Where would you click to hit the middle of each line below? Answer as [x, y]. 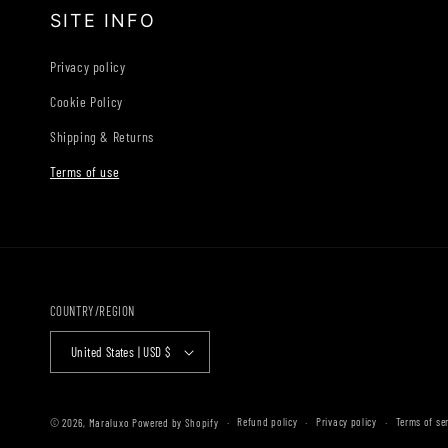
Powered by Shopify [175, 422]
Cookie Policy [86, 101]
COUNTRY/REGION [92, 311]
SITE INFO [103, 20]
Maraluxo [109, 422]
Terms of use [85, 171]
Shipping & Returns [102, 136]
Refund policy [267, 421]
